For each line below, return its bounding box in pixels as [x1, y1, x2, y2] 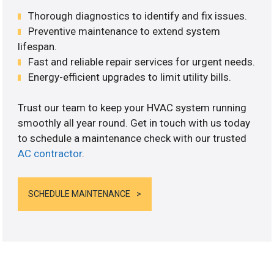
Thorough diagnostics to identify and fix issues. [28, 9, 248, 22]
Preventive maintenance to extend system [28, 24, 221, 37]
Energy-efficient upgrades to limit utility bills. [28, 70, 232, 83]
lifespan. [18, 40, 57, 53]
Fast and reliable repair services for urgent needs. [28, 55, 256, 68]
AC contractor [18, 147, 83, 160]
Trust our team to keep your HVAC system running [18, 102, 247, 114]
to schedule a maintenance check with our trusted [18, 132, 247, 145]
